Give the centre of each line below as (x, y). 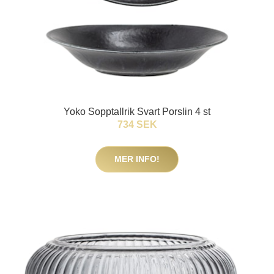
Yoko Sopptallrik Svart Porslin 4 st (137, 112)
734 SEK (137, 124)
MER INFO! (137, 159)
